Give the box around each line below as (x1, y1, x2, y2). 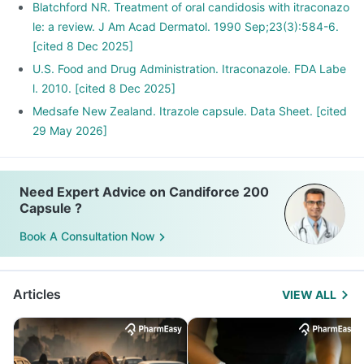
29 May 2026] (32, 123, 107, 137)
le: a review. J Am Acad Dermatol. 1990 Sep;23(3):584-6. (32, 19, 339, 33)
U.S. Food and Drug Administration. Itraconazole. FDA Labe (32, 61, 346, 76)
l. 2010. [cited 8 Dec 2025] (32, 80, 175, 95)
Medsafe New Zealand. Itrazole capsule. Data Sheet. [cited (32, 103, 347, 118)
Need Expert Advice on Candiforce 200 (19, 183, 269, 200)
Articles (13, 285, 61, 302)
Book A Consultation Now (19, 228, 155, 243)
